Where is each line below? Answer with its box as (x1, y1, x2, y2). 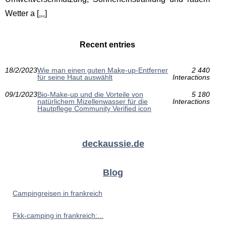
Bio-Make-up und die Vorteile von (37, 90, 143, 99)
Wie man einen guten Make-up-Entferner (37, 66, 168, 75)
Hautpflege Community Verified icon (37, 104, 151, 113)
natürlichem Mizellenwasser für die (37, 97, 148, 106)
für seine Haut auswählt (37, 73, 112, 82)
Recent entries (79, 40, 135, 49)
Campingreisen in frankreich (13, 189, 102, 198)
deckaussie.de (82, 139, 144, 149)
